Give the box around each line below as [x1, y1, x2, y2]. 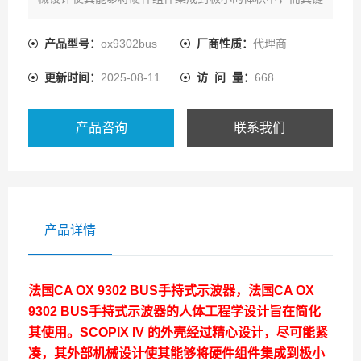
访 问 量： [197, 71, 255, 84]
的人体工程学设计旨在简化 [166, 305, 321, 318]
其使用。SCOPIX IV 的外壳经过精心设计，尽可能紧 [28, 326, 328, 339]
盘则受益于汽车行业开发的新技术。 [38, 12, 218, 25]
